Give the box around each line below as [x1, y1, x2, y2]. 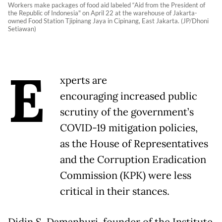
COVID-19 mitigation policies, [60, 121, 198, 135]
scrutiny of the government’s [60, 106, 194, 119]
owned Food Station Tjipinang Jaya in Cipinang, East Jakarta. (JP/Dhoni [8, 17, 209, 25]
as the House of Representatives [60, 137, 208, 151]
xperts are [60, 74, 107, 87]
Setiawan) [8, 25, 36, 33]
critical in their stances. [60, 185, 172, 198]
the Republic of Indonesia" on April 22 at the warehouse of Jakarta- [8, 9, 197, 17]
